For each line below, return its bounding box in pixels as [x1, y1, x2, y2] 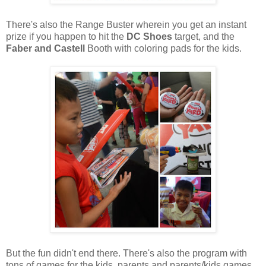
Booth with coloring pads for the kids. [85, 43, 242, 53]
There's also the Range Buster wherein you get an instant [6, 19, 246, 30]
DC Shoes [126, 31, 172, 42]
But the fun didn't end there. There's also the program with [6, 248, 247, 258]
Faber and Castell [6, 43, 85, 53]
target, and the [172, 31, 235, 42]
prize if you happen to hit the [6, 31, 126, 42]
